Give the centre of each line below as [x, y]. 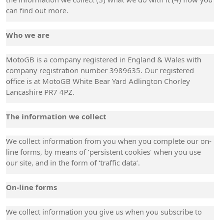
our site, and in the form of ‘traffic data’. [73, 163]
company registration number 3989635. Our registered [100, 70]
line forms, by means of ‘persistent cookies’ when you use [103, 152]
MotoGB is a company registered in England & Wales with [104, 59]
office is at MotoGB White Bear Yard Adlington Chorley [98, 81]
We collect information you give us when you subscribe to [104, 212]
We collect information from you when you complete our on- [109, 141]
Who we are [28, 35]
